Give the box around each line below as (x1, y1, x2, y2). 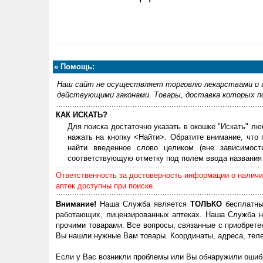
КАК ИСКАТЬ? (56, 110, 107, 119)
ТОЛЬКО (190, 199, 222, 208)
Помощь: (58, 62, 95, 71)
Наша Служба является (96, 199, 191, 208)
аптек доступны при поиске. (56, 181, 155, 190)
